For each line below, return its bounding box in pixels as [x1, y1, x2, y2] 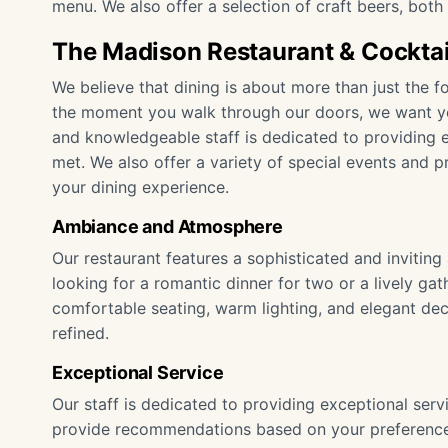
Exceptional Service [52, 362, 224, 383]
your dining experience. [52, 177, 229, 197]
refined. [52, 323, 109, 343]
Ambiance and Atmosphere [52, 216, 283, 237]
